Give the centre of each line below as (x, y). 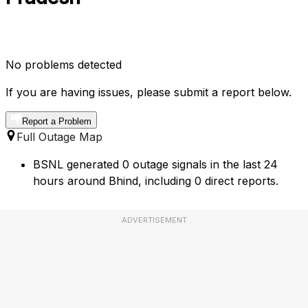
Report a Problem (57, 122)
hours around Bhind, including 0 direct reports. (156, 181)
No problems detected (64, 65)
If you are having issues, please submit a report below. (148, 92)
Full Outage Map (59, 137)
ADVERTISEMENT (154, 220)
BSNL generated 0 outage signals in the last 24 (155, 165)
